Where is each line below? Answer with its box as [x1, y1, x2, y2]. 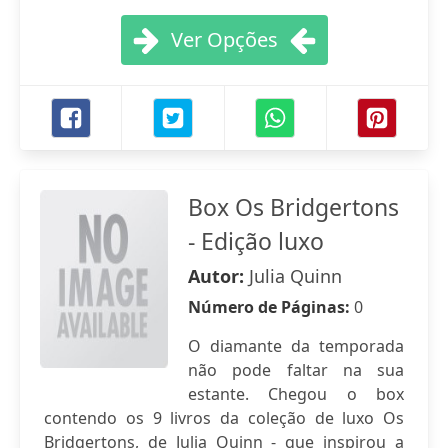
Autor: [188, 264, 249, 288]
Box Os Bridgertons [188, 191, 399, 223]
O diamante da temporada [188, 335, 404, 357]
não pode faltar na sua [188, 359, 404, 381]
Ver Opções [170, 26, 278, 53]
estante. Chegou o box [188, 383, 404, 405]
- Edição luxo [188, 225, 324, 257]
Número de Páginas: [188, 296, 354, 318]
